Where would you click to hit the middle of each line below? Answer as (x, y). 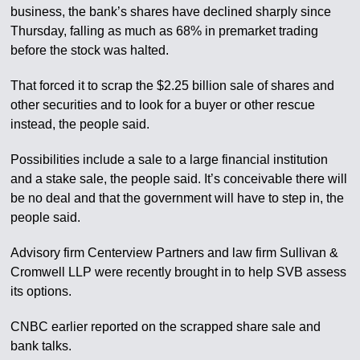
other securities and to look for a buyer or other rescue (163, 105)
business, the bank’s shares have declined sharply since (171, 12)
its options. (41, 292)
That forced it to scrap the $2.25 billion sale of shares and (173, 86)
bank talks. (41, 346)
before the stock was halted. (90, 51)
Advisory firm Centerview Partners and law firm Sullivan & (175, 253)
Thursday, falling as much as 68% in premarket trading (165, 31)
